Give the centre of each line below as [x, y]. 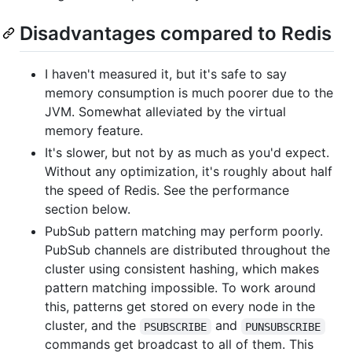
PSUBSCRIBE [176, 326]
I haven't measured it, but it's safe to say [166, 74]
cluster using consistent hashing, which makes [182, 269]
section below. [88, 209]
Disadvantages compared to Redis [176, 34]
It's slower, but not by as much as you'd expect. [187, 153]
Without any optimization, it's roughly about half [189, 172]
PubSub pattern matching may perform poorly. [184, 231]
